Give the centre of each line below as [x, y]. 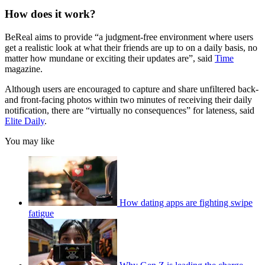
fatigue [41, 214]
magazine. [24, 69]
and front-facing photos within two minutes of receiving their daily [128, 100]
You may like [30, 141]
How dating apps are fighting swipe [186, 203]
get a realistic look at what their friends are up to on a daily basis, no [131, 48]
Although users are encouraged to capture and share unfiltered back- [132, 89]
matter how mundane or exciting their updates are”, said [110, 59]
